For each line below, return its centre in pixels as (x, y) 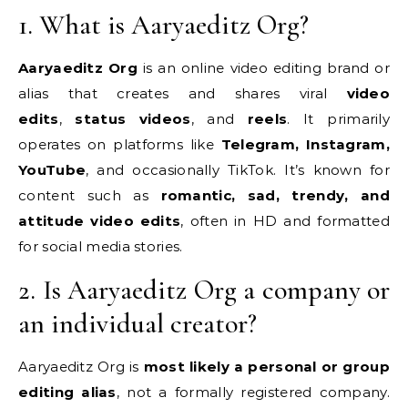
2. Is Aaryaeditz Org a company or (204, 290)
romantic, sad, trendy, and (275, 195)
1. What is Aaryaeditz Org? (163, 25)
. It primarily (339, 119)
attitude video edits (100, 221)
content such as (90, 195)
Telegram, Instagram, (305, 144)
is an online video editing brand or (263, 68)
